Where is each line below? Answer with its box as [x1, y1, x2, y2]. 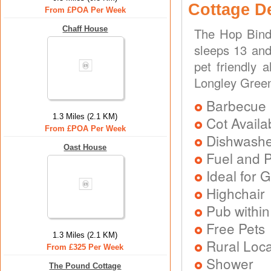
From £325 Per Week [47, 243, 124, 252]
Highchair [206, 183, 265, 203]
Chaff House [62, 24, 108, 33]
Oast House [64, 143, 107, 152]
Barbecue [206, 96, 266, 115]
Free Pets [206, 218, 265, 238]
